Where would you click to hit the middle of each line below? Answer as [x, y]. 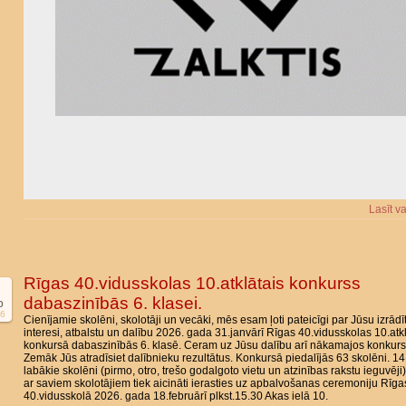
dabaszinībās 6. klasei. [113, 303]
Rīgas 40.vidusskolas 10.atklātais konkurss [192, 283]
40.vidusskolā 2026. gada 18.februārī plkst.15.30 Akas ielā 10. [177, 396]
